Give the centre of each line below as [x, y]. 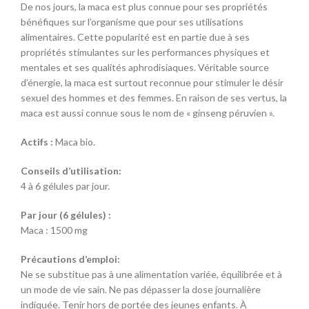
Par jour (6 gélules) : [66, 215]
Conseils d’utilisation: [71, 171]
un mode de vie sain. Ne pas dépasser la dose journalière [141, 289]
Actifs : [38, 142]
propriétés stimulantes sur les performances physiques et [145, 52]
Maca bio [74, 142]
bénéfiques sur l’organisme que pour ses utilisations [132, 22]
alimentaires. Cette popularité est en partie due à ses [135, 37]
